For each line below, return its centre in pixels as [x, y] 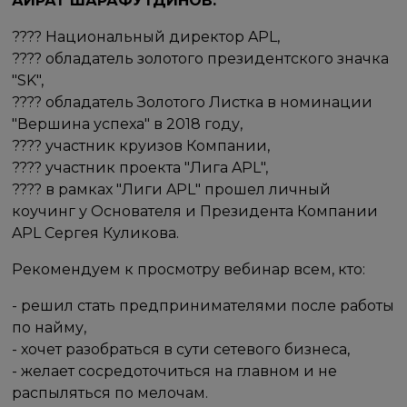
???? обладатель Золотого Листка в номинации [193, 102]
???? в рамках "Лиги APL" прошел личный [172, 189]
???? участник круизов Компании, [141, 145]
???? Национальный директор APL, [146, 36]
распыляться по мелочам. [110, 392]
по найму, [50, 327]
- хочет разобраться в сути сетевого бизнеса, [181, 349]
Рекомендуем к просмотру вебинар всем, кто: [189, 269]
